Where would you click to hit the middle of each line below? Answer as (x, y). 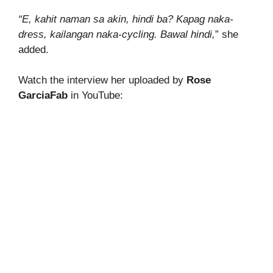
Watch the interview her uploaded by (102, 80)
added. (34, 49)
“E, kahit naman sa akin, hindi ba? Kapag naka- (126, 19)
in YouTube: (95, 95)
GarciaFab (43, 95)
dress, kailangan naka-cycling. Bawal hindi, (117, 34)
